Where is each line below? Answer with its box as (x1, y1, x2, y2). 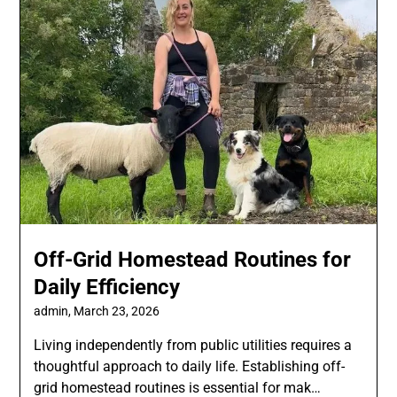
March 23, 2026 (74, 303, 160, 318)
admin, (34, 303, 74, 318)
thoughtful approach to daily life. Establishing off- (34, 357, 346, 375)
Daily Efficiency (34, 274, 181, 300)
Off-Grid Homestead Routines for (34, 246, 352, 272)
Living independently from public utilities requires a (34, 336, 353, 354)
